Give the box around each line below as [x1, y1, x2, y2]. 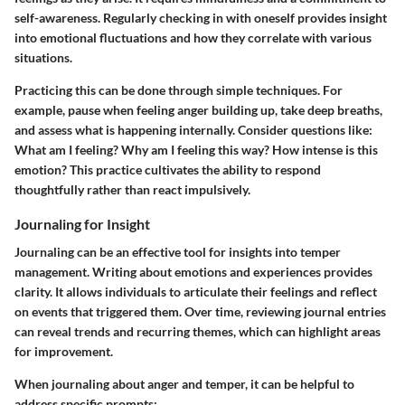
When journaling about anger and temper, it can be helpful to [14, 376, 354, 392]
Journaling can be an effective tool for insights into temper [14, 244, 341, 260]
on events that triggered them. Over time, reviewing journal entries [14, 304, 386, 320]
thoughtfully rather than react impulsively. [14, 182, 250, 198]
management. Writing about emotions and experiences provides [14, 264, 372, 280]
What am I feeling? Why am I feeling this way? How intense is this [14, 142, 378, 158]
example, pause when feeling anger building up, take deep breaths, [14, 102, 382, 118]
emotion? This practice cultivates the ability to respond [14, 162, 321, 178]
